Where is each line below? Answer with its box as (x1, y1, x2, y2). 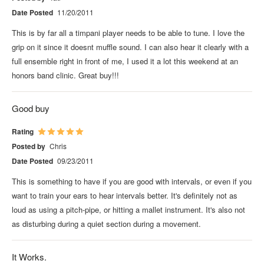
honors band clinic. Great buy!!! (12, 69, 119, 81)
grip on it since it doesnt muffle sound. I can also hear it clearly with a (12, 41, 249, 52)
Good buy (12, 101, 49, 114)
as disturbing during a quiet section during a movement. (12, 217, 201, 229)
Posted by (12, 140, 45, 151)
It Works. (12, 250, 47, 263)
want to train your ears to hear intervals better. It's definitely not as (12, 189, 237, 201)
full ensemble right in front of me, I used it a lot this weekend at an (12, 55, 238, 67)
